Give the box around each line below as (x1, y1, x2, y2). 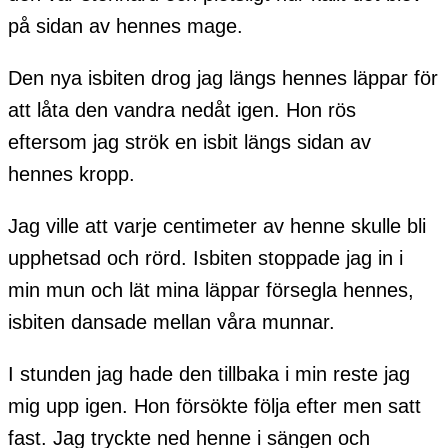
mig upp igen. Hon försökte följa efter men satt (8, 395, 421, 418)
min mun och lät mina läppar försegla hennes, (8, 279, 414, 302)
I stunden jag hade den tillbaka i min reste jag (8, 363, 410, 386)
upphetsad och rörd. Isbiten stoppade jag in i (8, 247, 403, 270)
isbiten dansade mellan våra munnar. (8, 311, 335, 334)
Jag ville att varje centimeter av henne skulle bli (8, 215, 426, 238)
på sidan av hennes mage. (8, 15, 243, 38)
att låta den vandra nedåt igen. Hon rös (8, 99, 356, 122)
